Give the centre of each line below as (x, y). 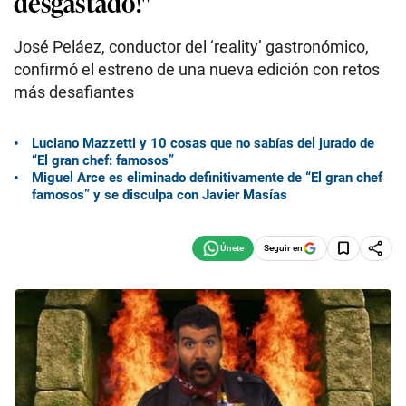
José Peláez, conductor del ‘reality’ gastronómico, (191, 47)
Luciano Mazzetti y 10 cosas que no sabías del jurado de (203, 143)
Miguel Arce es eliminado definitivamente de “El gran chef (207, 177)
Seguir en (283, 247)
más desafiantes (74, 92)
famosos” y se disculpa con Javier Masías (159, 194)
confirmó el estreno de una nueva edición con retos (197, 69)
